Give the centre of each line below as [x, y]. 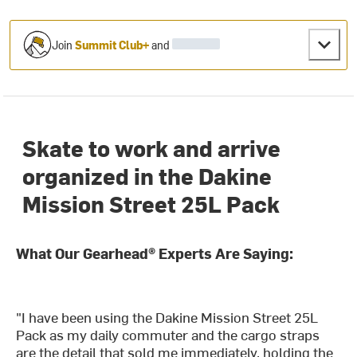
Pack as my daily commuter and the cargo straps [168, 335]
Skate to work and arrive [152, 148]
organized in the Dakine [147, 176]
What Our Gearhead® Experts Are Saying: [155, 253]
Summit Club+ [112, 45]
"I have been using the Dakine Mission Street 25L [167, 317]
